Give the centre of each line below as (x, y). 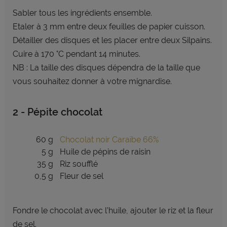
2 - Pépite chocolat (57, 112)
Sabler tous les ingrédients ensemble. (82, 13)
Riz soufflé (79, 164)
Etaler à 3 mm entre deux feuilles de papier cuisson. (110, 27)
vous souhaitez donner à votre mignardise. (92, 81)
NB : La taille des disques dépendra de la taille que (106, 68)
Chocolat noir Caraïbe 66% (109, 140)
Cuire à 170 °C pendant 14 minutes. (76, 54)
